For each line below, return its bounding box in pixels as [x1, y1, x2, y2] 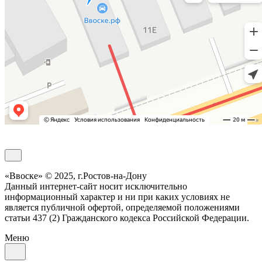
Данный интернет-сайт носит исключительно [5, 181, 187, 192]
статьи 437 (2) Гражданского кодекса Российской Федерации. [5, 213, 249, 223]
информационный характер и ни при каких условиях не [5, 192, 230, 202]
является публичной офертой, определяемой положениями [5, 202, 240, 213]
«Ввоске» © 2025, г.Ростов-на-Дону [5, 171, 147, 181]
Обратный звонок [5, 139, 76, 149]
